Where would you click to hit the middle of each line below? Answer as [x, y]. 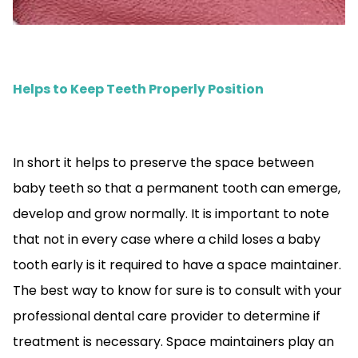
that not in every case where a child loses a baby [167, 239]
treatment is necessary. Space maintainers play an [173, 341]
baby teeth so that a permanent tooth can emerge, [177, 188]
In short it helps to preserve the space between [163, 162]
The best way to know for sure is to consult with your [177, 290]
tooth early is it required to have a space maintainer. [177, 265]
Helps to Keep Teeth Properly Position [138, 89]
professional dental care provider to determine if [167, 316]
